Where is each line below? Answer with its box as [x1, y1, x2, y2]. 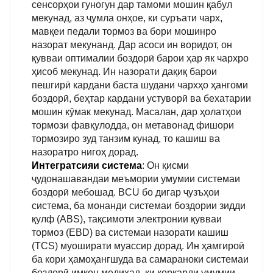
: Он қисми [142, 160, 189, 171]
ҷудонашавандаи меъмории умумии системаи [32, 173, 240, 184]
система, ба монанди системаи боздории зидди [32, 200, 246, 211]
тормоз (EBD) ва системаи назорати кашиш [32, 227, 229, 238]
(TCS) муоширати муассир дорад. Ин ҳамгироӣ [32, 240, 244, 251]
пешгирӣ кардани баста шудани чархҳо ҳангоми [32, 79, 248, 90]
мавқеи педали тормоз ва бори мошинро [32, 26, 216, 37]
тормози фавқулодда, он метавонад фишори [32, 119, 234, 130]
